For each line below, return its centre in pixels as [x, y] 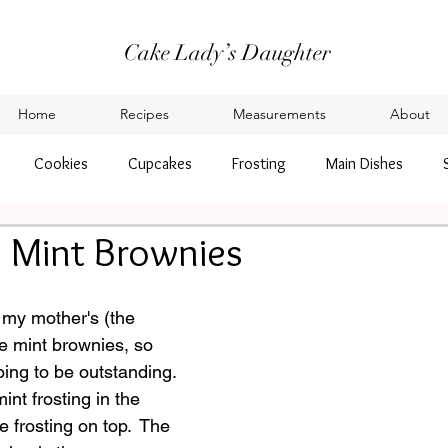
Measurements [279, 114]
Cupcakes [160, 163]
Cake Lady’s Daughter [227, 52]
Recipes [144, 114]
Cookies [61, 163]
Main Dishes [364, 163]
